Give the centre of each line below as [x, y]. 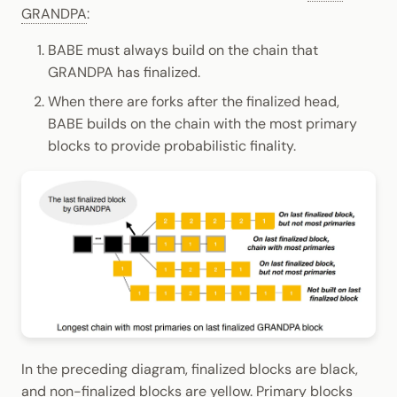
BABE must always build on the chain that [183, 51]
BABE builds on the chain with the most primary [202, 124]
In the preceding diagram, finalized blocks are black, [190, 370]
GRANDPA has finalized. [124, 73]
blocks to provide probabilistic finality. [172, 146]
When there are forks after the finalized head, [194, 102]
